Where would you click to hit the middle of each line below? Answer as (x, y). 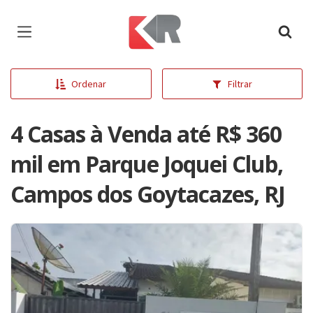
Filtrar (240, 84)
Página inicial (158, 21)
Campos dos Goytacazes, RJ (148, 194)
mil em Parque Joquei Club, (147, 164)
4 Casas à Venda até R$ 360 (146, 134)
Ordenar (89, 84)
